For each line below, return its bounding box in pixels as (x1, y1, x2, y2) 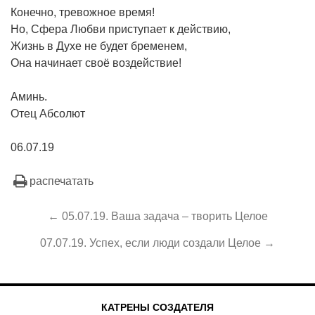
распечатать (30, 174, 94, 187)
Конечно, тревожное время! (11, 6, 155, 18)
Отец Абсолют (11, 107, 85, 120)
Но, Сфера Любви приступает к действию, (11, 22, 231, 35)
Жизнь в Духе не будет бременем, (11, 39, 187, 52)
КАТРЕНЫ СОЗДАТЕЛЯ (101, 301, 214, 313)
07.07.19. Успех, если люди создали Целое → (40, 236, 275, 249)
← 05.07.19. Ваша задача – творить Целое (47, 210, 268, 222)
